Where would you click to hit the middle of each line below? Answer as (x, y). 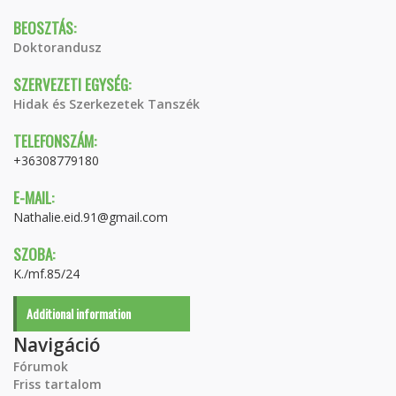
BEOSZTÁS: (45, 28)
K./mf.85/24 (46, 274)
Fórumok (41, 367)
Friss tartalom (57, 385)
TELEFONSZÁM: (55, 141)
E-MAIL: (34, 198)
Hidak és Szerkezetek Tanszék (107, 104)
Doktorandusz (57, 48)
